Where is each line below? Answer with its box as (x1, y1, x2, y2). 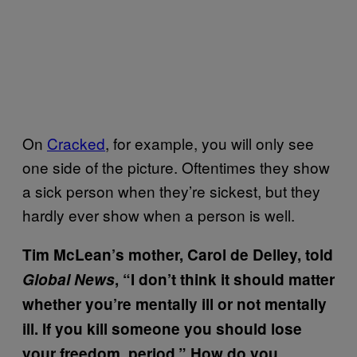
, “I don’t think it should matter (115, 269, 335, 290)
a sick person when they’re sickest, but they (22, 180, 320, 202)
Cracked (47, 132, 105, 154)
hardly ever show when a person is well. (22, 204, 295, 226)
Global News (22, 269, 115, 290)
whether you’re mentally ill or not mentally (22, 293, 327, 315)
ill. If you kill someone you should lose (22, 318, 302, 339)
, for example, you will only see (105, 132, 314, 154)
